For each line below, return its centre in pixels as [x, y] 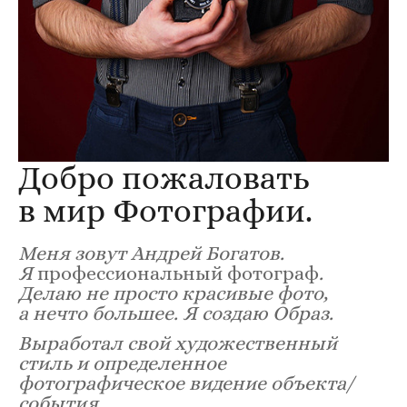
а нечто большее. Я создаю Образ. [176, 313]
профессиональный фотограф [178, 273]
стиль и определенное [122, 363]
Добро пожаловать [164, 178]
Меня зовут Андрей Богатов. [151, 253]
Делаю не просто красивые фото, [173, 293]
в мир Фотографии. [165, 211]
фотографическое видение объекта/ [186, 383]
